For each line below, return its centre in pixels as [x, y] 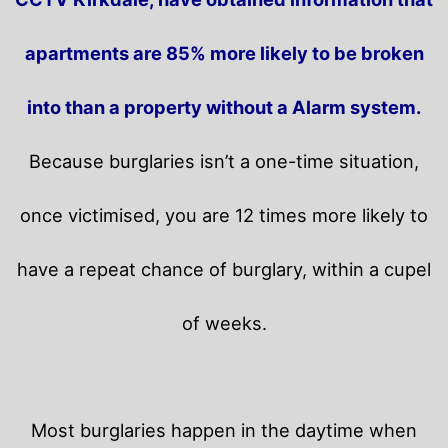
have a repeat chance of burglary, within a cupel [224, 268]
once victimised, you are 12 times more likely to [224, 214]
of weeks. [224, 322]
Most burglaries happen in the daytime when [224, 430]
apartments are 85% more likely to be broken [224, 52]
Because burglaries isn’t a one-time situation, [224, 160]
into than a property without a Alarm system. [224, 106]
